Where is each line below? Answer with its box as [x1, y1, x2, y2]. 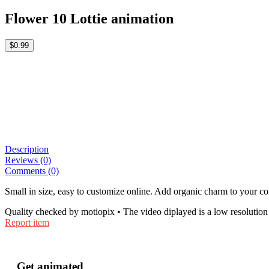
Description [5, 144, 49, 154]
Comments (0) [5, 165, 59, 176]
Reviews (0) [5, 154, 51, 165]
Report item [5, 217, 49, 228]
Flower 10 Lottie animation [5, 10, 174, 26]
